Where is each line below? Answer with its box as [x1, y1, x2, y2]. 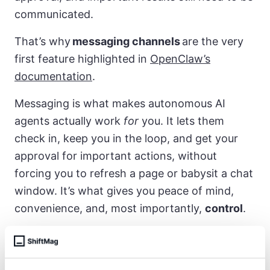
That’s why [14, 34, 72, 48]
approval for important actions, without [14, 149, 217, 162]
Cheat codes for [14, 236, 165, 260]
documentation [14, 69, 92, 83]
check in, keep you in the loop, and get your [14, 131, 238, 145]
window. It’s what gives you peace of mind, [14, 184, 234, 197]
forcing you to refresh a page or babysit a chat [14, 166, 253, 180]
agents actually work [14, 114, 124, 127]
